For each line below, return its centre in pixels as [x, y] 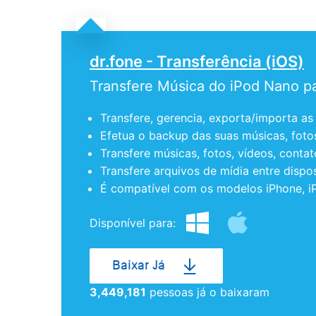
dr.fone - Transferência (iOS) [197, 61]
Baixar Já [139, 266]
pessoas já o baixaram [208, 292]
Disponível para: [134, 223]
